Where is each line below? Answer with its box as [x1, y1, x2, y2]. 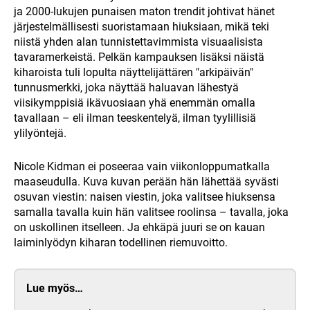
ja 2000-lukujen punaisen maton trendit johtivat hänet [14, 4, 275, 18]
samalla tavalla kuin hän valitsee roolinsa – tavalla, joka [14, 205, 289, 219]
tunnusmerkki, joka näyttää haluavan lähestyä [14, 80, 239, 94]
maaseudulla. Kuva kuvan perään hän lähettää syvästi [14, 174, 279, 188]
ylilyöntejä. [14, 126, 66, 140]
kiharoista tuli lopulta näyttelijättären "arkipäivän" [14, 65, 253, 79]
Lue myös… [26, 281, 83, 295]
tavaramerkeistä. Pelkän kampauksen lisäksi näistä [14, 50, 264, 64]
